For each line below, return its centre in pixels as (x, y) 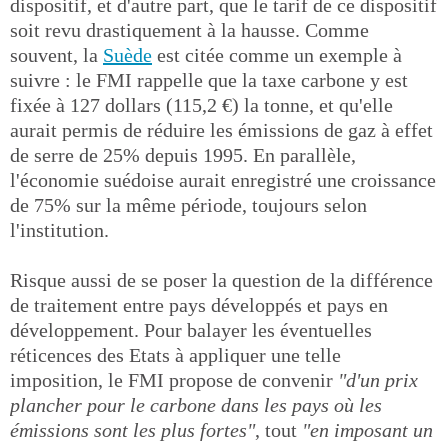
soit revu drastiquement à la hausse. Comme (189, 29)
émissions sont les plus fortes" (132, 429)
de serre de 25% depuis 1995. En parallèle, (183, 154)
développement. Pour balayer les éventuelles (191, 329)
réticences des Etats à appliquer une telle (175, 354)
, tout (278, 429)
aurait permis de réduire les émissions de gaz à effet (221, 129)
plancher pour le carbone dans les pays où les (196, 404)
